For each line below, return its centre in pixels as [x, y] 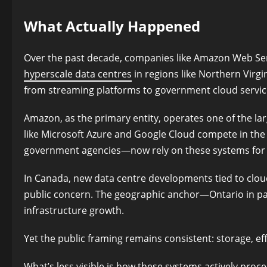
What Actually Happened [112, 26]
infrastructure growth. [74, 210]
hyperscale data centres [78, 74]
